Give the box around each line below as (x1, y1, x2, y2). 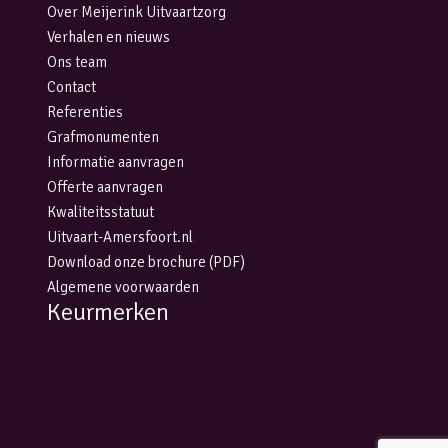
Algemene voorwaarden (47, 278, 199, 297)
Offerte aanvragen (47, 178, 163, 197)
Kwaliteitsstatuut (47, 203, 154, 222)
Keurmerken (47, 297, 169, 328)
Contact (47, 78, 96, 97)
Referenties (47, 103, 123, 122)
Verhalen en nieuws (47, 28, 170, 47)
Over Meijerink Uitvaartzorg (47, 3, 226, 22)
